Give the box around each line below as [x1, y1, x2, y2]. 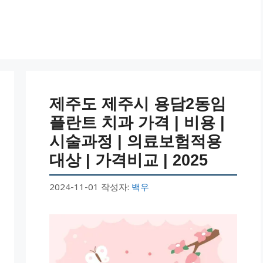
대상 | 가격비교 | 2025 [49, 151, 208, 169]
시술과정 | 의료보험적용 [49, 132, 222, 150]
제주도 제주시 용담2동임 [49, 95, 226, 113]
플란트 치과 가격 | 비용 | [49, 113, 225, 131]
